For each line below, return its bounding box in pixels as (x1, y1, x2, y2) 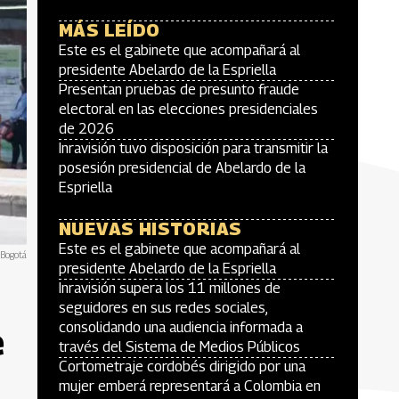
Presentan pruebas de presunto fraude (59, 81, 299, 98)
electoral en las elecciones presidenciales (59, 101, 318, 118)
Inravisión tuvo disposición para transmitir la (59, 140, 328, 157)
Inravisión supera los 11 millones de (59, 280, 281, 297)
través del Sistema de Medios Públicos (59, 338, 300, 355)
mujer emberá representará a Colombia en (59, 378, 321, 395)
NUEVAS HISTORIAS (59, 218, 242, 240)
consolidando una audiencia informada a (59, 319, 303, 336)
